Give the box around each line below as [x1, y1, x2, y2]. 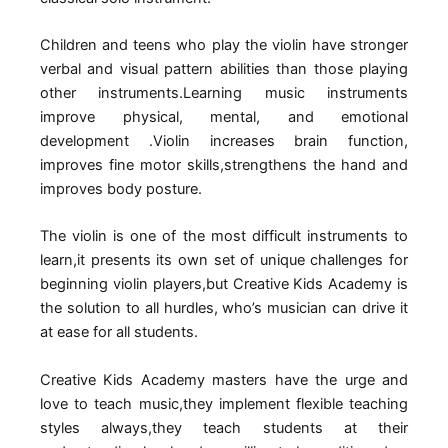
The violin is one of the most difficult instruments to [40, 227, 408, 246]
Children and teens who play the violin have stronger [40, 35, 408, 54]
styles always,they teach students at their [40, 418, 408, 437]
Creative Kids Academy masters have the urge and [40, 370, 408, 389]
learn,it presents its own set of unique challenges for [40, 251, 408, 270]
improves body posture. [40, 179, 202, 198]
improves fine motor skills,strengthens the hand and [40, 155, 408, 174]
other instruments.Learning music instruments [40, 83, 408, 102]
